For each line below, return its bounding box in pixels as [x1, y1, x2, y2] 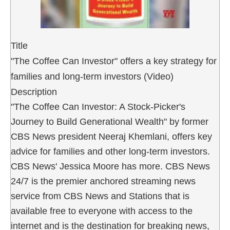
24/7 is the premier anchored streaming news [11, 176, 196, 186]
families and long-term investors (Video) [11, 71, 174, 82]
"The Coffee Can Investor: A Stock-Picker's [11, 101, 185, 112]
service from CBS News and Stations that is [11, 190, 189, 201]
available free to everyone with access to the [11, 205, 193, 216]
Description [11, 86, 57, 97]
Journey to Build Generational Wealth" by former [11, 116, 208, 127]
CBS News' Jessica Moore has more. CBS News [11, 161, 210, 171]
